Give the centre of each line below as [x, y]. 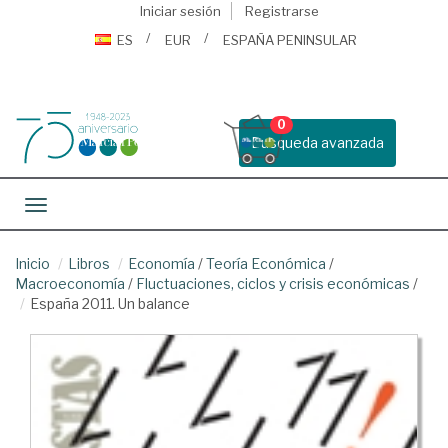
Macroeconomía [70, 283]
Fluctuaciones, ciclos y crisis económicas [273, 283]
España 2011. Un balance [110, 303]
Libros [89, 263]
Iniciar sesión [180, 11]
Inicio [32, 263]
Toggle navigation [95, 206]
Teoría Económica [266, 263]
